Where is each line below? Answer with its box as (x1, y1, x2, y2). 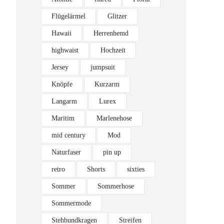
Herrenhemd (93, 29, 128, 37)
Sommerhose (97, 182, 134, 190)
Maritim (51, 114, 74, 122)
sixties (127, 165, 144, 173)
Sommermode (51, 199, 91, 207)
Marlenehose (96, 114, 132, 122)
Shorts (87, 165, 105, 173)
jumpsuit (90, 63, 115, 71)
